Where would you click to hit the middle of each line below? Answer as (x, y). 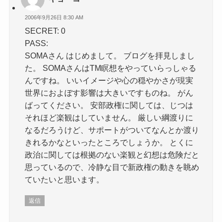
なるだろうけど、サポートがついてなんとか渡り (112, 130)
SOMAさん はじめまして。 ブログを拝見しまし (110, 55)
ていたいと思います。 (65, 179)
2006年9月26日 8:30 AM (54, 18)
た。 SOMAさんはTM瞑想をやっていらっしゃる (111, 68)
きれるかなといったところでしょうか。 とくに (109, 142)
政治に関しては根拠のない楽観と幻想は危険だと (112, 154)
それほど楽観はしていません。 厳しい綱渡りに (109, 117)
